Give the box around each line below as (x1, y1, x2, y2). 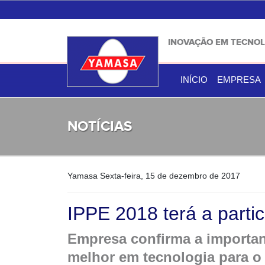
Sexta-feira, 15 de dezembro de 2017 (100, 171, 240, 180)
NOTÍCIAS (67, 118, 132, 135)
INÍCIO (180, 75, 208, 85)
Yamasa (67, 171, 100, 180)
